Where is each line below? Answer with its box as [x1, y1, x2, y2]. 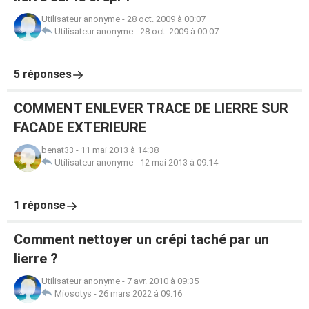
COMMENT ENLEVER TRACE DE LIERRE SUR [14, 100, 288, 117]
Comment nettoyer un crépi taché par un [14, 231, 269, 248]
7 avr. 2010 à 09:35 [127, 276, 199, 286]
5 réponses [14, 68, 72, 81]
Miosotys [54, 288, 92, 299]
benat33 [41, 145, 74, 155]
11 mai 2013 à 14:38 [81, 145, 159, 155]
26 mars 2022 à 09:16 [99, 288, 182, 299]
